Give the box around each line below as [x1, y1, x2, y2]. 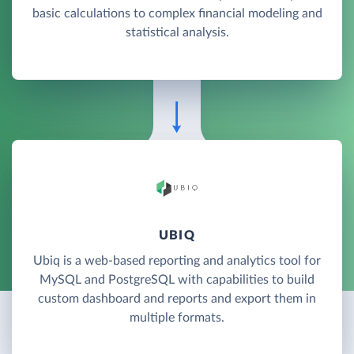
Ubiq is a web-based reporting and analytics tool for [33, 254, 321, 268]
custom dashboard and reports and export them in [38, 292, 316, 306]
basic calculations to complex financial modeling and [32, 6, 322, 20]
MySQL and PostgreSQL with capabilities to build [40, 273, 314, 287]
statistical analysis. [125, 25, 229, 39]
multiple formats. [130, 311, 224, 325]
